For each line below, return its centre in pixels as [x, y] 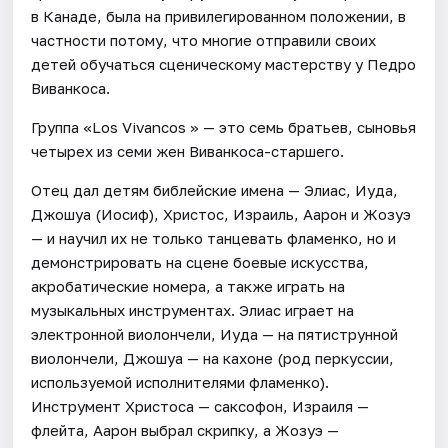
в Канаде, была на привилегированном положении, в [219, 15]
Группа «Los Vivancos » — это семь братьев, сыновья [224, 126]
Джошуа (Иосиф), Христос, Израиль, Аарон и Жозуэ [221, 213]
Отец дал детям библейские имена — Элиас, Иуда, [215, 189]
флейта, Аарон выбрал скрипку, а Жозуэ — [185, 429]
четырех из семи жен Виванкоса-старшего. [188, 150]
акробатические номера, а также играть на [188, 285]
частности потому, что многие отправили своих [204, 39]
